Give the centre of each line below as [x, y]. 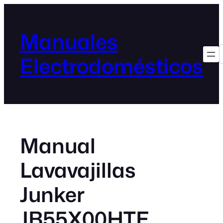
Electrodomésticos [111, 66]
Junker [52, 194]
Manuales [69, 42]
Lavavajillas [78, 170]
